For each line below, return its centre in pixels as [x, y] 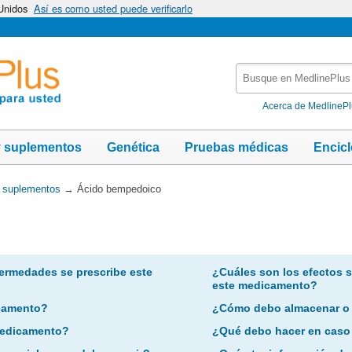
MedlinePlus [269, 103]
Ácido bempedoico [119, 189]
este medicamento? [264, 285]
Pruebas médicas [236, 147]
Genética [133, 147]
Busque [257, 70]
